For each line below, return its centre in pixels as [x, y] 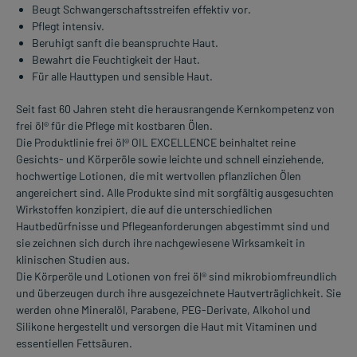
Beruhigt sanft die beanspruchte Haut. [125, 43]
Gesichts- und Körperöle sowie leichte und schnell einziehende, [170, 159]
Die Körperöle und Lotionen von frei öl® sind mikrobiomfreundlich [177, 277]
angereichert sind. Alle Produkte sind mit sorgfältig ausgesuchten [175, 193]
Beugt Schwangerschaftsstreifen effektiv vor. [141, 10]
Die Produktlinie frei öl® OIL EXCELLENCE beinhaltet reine [156, 143]
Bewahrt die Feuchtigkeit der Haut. [116, 60]
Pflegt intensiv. [68, 26]
